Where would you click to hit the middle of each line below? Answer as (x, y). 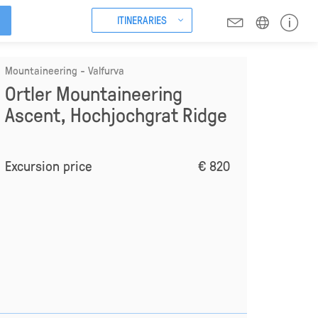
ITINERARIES (142, 20)
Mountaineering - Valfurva (64, 71)
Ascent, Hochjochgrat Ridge (116, 114)
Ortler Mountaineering (93, 93)
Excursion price (48, 166)
